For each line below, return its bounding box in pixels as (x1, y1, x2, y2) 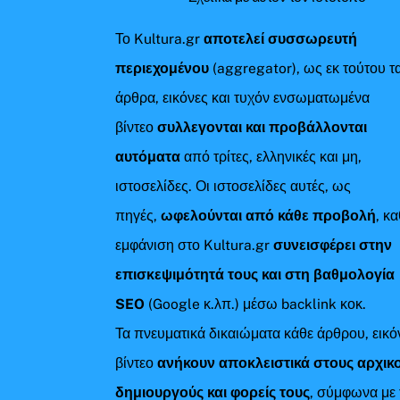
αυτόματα (115, 147, 185, 165)
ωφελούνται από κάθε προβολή (161, 206, 377, 224)
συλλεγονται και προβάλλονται (157, 118, 368, 136)
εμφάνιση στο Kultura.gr (115, 236, 271, 254)
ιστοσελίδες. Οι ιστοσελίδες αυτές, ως (115, 177, 352, 195)
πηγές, (115, 206, 162, 224)
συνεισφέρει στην (270, 236, 393, 254)
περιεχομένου (115, 59, 210, 77)
